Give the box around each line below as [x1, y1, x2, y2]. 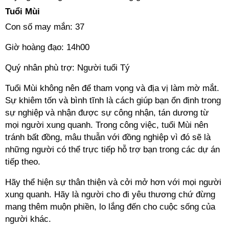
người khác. [5, 214, 51, 224]
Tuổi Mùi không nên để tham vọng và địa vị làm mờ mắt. [5, 83, 219, 93]
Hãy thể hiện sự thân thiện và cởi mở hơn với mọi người [5, 177, 221, 187]
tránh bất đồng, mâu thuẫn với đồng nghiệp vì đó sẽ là [5, 132, 211, 142]
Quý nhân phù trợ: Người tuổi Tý [5, 63, 130, 73]
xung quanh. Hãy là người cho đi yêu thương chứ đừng [5, 190, 215, 199]
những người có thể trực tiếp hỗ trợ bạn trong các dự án [5, 145, 220, 154]
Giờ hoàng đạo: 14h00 [5, 42, 89, 52]
